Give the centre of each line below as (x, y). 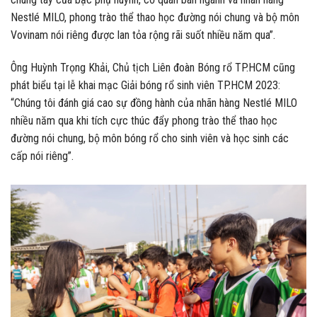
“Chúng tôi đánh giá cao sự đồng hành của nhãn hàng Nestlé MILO (154, 103)
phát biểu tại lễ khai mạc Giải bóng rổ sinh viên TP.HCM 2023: (145, 85)
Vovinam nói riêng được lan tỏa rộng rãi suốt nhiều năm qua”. (143, 35)
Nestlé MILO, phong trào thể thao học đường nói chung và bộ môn (155, 17)
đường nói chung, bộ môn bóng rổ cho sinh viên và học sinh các (150, 138)
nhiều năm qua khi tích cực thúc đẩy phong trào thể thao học (144, 120)
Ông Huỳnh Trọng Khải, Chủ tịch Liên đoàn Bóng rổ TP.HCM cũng (153, 67)
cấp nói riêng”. (42, 156)
